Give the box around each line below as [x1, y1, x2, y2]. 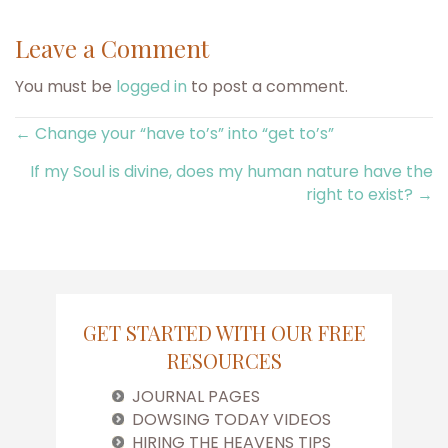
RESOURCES [166, 347, 282, 375]
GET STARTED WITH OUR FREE [82, 319, 366, 347]
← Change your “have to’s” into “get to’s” [15, 122, 335, 145]
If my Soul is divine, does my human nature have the [29, 160, 433, 183]
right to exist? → [305, 183, 433, 206]
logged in [116, 75, 188, 99]
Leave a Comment [15, 32, 210, 65]
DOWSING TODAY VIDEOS [132, 408, 331, 432]
